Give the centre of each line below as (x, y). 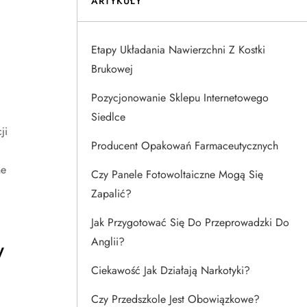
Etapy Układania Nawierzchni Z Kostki (178, 50)
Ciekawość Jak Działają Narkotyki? (171, 270)
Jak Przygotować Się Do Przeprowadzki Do (190, 222)
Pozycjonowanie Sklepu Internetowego (180, 98)
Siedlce (108, 117)
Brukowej (112, 69)
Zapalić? (111, 194)
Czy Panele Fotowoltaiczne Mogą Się (177, 174)
